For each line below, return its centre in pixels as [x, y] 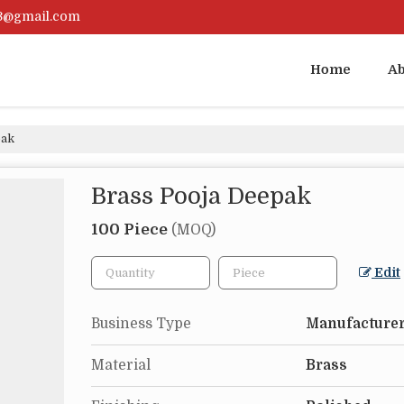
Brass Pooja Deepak [202, 197]
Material [121, 366]
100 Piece [131, 230]
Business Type [141, 324]
